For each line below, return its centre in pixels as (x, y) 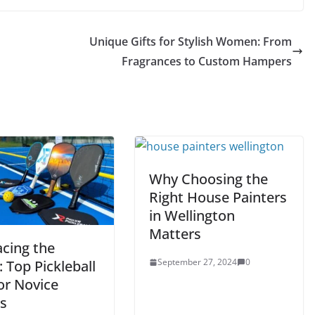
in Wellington (192, 216)
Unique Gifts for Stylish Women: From (191, 41)
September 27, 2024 (197, 262)
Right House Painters (218, 197)
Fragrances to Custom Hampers (207, 61)
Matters (175, 234)
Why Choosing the (208, 179)
